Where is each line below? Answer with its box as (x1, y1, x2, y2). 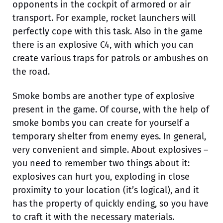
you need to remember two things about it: (12, 157, 190, 169)
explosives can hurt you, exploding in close (12, 171, 190, 182)
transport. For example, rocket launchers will (12, 12, 196, 23)
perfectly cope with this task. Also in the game (12, 25, 203, 37)
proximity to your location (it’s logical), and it (12, 184, 199, 196)
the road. (12, 66, 50, 77)
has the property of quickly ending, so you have (12, 198, 209, 209)
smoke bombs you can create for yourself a (12, 117, 190, 128)
